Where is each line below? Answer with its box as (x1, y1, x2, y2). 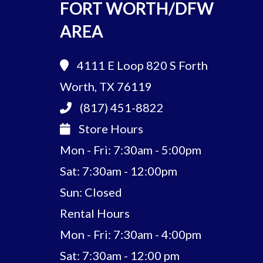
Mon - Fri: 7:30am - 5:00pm (60, 143, 201, 157)
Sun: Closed (60, 185, 122, 200)
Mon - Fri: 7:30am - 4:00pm (60, 227, 201, 242)
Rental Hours (60, 206, 130, 221)
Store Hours (76, 122, 143, 136)
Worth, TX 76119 (60, 79, 152, 94)
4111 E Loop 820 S (77, 58, 176, 73)
